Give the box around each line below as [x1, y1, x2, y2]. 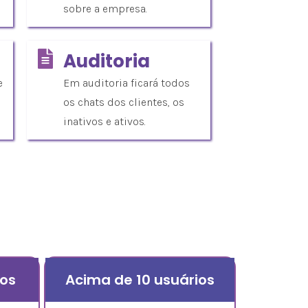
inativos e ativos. [63, 114, 146, 128]
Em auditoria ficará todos [63, 76, 190, 89]
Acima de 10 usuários [65, 269, 214, 289]
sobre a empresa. [63, 1, 147, 15]
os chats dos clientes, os [63, 95, 184, 109]
